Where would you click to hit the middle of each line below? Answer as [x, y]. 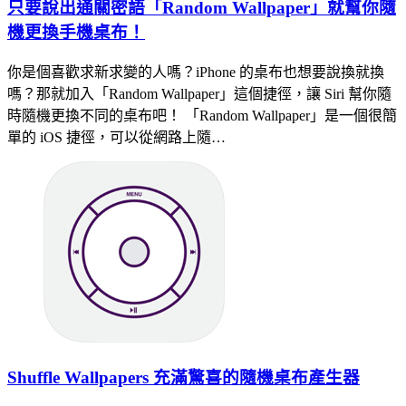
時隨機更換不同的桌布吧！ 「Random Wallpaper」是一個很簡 [202, 116]
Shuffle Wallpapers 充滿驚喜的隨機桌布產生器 [184, 377]
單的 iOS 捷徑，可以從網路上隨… [116, 138]
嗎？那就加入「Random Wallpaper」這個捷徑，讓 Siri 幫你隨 [199, 94]
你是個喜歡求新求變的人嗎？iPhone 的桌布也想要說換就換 [196, 72]
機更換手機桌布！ [76, 33]
